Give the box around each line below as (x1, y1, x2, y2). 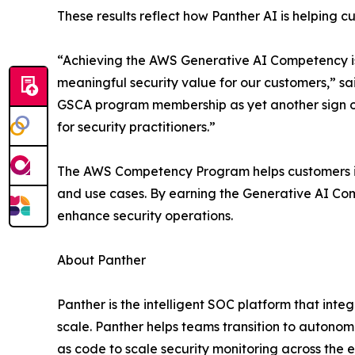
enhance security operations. (57, 208, 233, 223)
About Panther (57, 252, 146, 268)
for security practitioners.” (57, 119, 216, 135)
